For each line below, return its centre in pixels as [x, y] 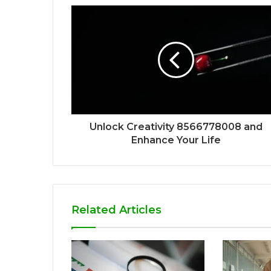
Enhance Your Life [176, 140]
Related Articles [116, 210]
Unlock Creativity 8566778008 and [176, 126]
